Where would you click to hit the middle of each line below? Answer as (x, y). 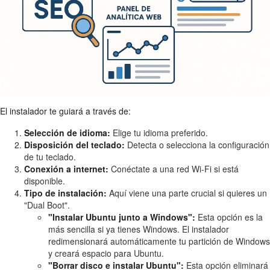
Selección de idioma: (67, 132)
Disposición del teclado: (74, 144)
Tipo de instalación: (65, 193)
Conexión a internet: (66, 168)
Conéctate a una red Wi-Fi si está (174, 168)
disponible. (45, 181)
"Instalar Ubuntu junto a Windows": (122, 217)
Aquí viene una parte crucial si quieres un (187, 193)
